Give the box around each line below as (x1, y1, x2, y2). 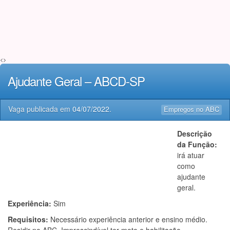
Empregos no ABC (164, 104, 219, 114)
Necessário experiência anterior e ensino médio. (50, 214, 207, 224)
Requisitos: (8, 214, 50, 224)
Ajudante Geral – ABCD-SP (8, 72, 145, 90)
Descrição (177, 128, 212, 139)
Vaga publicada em (8, 104, 72, 114)
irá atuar (177, 150, 204, 160)
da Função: (177, 139, 217, 149)
